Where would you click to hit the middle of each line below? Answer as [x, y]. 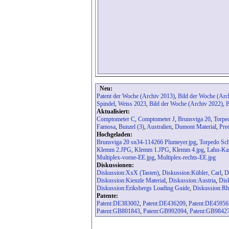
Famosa [106, 127]
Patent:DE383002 [118, 204]
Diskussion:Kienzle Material [131, 181]
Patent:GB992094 [165, 211]
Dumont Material [196, 127]
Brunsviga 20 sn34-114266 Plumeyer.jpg [146, 142]
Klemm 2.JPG [114, 150]
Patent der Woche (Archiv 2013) [136, 96]
